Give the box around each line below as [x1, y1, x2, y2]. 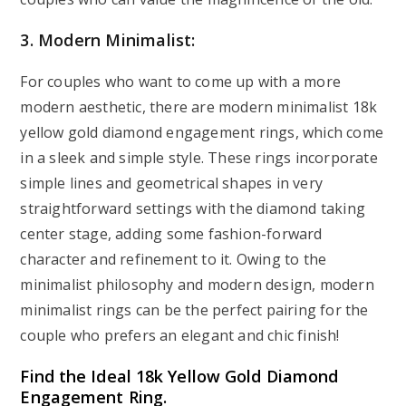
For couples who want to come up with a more [20, 72, 342, 92]
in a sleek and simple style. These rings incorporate [20, 148, 378, 168]
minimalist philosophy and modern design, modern [20, 275, 374, 295]
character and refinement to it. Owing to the [20, 249, 327, 269]
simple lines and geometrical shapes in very [20, 173, 324, 193]
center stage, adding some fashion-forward [20, 224, 323, 244]
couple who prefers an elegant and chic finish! [20, 325, 340, 345]
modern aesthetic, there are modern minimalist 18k [20, 97, 378, 117]
